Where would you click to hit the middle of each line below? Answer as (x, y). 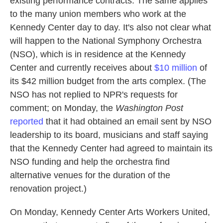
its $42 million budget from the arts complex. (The (108, 81)
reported (27, 121)
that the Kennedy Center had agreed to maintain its (111, 148)
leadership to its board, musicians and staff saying (109, 135)
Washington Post (149, 108)
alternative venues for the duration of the (90, 175)
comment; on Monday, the (63, 108)
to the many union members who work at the (98, 14)
